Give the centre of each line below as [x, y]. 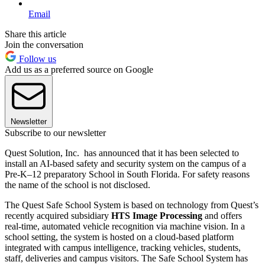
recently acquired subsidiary [58, 215]
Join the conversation [44, 44]
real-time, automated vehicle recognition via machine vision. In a [125, 226]
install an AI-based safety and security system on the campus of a [125, 163]
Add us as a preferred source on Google [79, 69]
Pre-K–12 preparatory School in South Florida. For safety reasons [127, 174]
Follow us [36, 59]
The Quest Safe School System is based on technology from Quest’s [132, 205]
